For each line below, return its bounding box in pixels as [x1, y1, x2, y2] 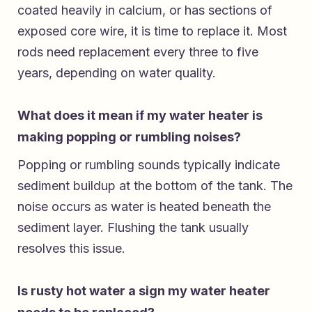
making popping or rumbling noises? [17, 129, 241, 144]
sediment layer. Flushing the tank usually [17, 219, 249, 235]
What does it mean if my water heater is [17, 107, 263, 123]
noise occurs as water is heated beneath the [17, 198, 271, 214]
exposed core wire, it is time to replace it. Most [17, 23, 287, 38]
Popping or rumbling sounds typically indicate [17, 157, 280, 172]
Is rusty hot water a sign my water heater [17, 283, 270, 298]
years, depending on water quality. [17, 65, 216, 80]
